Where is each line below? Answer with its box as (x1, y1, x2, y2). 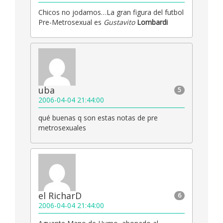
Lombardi (137, 17, 168, 27)
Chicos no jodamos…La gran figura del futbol (38, 7, 184, 17)
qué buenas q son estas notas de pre (38, 112, 158, 122)
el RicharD (38, 189, 82, 202)
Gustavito (104, 17, 135, 27)
